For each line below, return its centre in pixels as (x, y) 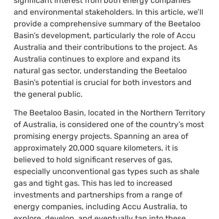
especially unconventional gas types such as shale (106, 172)
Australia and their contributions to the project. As (105, 47)
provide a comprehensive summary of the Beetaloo (107, 24)
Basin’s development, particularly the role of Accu (104, 36)
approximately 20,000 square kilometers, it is (96, 148)
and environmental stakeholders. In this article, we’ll (108, 12)
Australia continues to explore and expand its (97, 59)
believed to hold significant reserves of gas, (93, 160)
